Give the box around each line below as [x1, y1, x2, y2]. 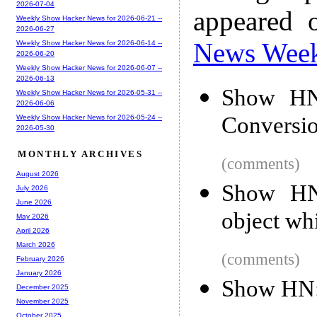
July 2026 [16, 184, 48, 192]
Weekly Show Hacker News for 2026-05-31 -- [16, 88, 162, 97]
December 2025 [16, 283, 69, 292]
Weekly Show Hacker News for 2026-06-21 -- [16, 14, 162, 23]
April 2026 [16, 226, 50, 235]
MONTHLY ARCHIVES [18, 149, 144, 160]
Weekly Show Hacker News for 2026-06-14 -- [16, 39, 162, 47]
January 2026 [16, 269, 62, 277]
